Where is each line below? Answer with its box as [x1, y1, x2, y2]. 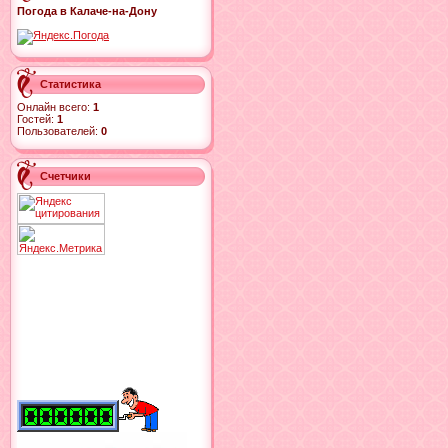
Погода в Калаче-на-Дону [17, 5, 157, 17]
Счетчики [40, 170, 91, 182]
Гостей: [17, 113, 57, 125]
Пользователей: [17, 125, 101, 137]
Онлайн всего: [17, 101, 93, 113]
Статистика [40, 78, 101, 90]
